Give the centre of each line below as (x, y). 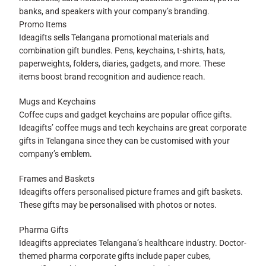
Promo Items (43, 24)
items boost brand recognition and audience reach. (113, 77)
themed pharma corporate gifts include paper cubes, (115, 256)
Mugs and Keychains (58, 102)
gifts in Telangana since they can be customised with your (125, 141)
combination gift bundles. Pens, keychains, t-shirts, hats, (122, 50)
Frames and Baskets (57, 179)
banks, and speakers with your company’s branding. (115, 11)
